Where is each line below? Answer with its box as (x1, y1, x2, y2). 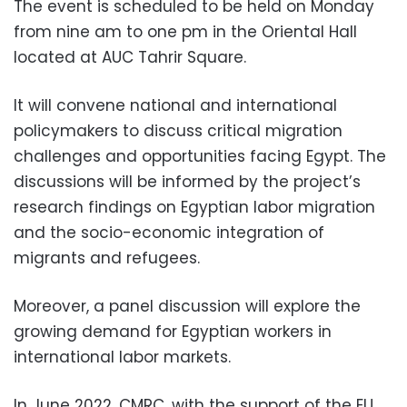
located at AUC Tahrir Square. (14, 45, 246, 68)
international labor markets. (14, 345, 231, 368)
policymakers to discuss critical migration (14, 119, 342, 142)
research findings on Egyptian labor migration (14, 195, 375, 218)
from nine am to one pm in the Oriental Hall (14, 20, 357, 43)
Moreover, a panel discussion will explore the (14, 294, 361, 317)
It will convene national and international (14, 94, 337, 116)
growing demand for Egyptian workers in (14, 320, 332, 342)
